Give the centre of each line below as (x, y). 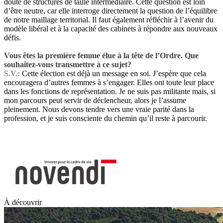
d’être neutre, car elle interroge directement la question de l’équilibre (111, 10)
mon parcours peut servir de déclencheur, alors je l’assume (95, 100)
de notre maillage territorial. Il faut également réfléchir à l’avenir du (109, 19)
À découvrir (23, 202)
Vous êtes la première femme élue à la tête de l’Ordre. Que (101, 55)
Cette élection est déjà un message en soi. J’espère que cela (114, 73)
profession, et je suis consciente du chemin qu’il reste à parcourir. (108, 118)
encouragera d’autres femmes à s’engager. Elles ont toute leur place (109, 82)
